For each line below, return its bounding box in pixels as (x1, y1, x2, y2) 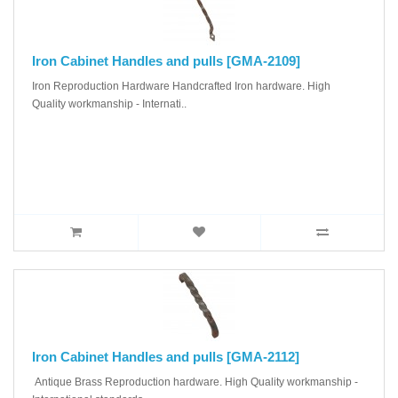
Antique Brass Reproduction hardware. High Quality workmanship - (32, 375, 358, 388)
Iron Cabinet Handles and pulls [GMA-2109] (32, 52, 300, 68)
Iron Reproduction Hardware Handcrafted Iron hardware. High (32, 79, 330, 92)
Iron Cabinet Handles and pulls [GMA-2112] (32, 348, 299, 364)
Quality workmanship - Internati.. (32, 97, 187, 110)
